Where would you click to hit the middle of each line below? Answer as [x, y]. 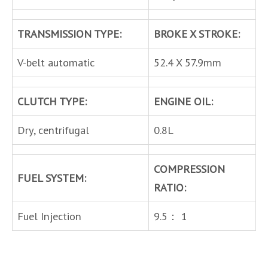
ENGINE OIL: [183, 101]
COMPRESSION [189, 168]
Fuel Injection [49, 216]
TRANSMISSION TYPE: [69, 33]
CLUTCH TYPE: [52, 101]
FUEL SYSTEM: [52, 177]
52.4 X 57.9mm [188, 62]
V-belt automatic [56, 62]
